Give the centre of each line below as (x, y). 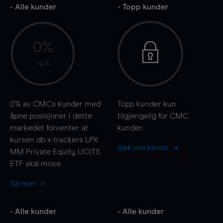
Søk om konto (144, 148)
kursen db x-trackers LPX (54, 140)
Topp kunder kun (147, 104)
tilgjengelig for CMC (153, 116)
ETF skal (25, 164)
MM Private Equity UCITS (55, 152)
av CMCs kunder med (61, 104)
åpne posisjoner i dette (51, 116)
